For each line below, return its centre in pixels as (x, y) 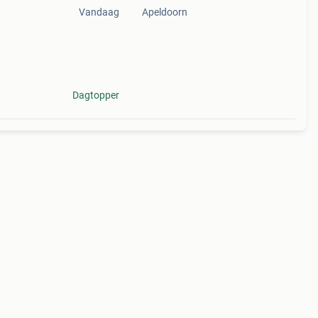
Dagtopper (95, 95)
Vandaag (99, 12)
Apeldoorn (164, 12)
